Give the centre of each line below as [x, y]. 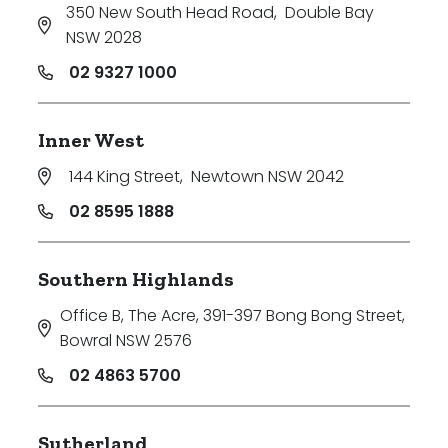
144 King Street [124, 177]
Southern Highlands [136, 279]
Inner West [91, 140]
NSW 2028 [103, 38]
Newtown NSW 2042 [267, 177]
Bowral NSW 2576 [126, 341]
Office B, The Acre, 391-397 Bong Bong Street [231, 316]
